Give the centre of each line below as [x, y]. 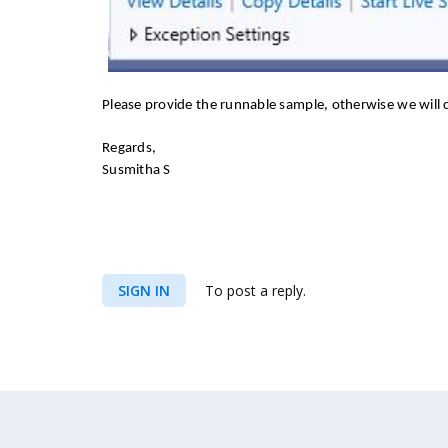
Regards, [129, 148]
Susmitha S [136, 170]
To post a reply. [253, 290]
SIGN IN [144, 290]
